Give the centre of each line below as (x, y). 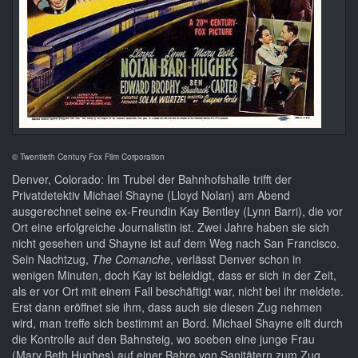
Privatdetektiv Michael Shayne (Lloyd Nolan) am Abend (151, 195)
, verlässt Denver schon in (236, 259)
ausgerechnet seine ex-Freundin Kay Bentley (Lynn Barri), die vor (177, 211)
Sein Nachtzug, (52, 259)
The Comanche (131, 259)
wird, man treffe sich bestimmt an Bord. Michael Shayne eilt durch (177, 323)
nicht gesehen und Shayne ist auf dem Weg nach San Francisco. (176, 243)
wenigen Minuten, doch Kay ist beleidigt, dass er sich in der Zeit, (174, 275)
